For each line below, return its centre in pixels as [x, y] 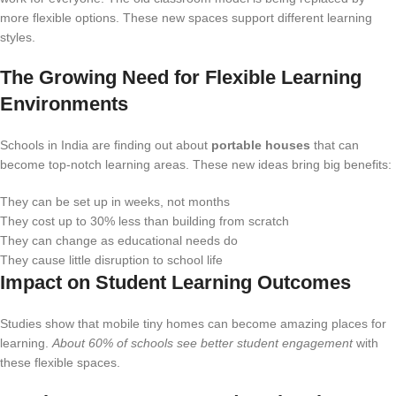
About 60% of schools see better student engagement [202, 343]
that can [335, 145]
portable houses [261, 145]
